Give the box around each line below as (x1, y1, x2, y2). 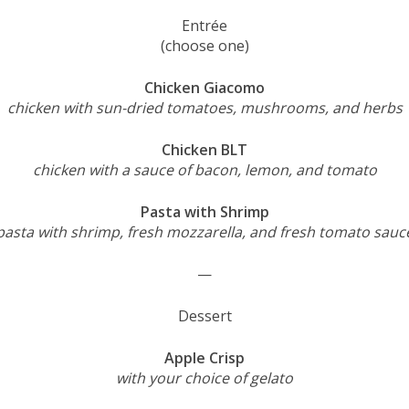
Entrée (182, 15, 227, 36)
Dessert (177, 305, 232, 326)
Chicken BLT (162, 139, 247, 160)
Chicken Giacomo (144, 77, 265, 98)
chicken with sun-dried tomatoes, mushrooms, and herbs (6, 97, 403, 118)
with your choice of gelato (116, 367, 293, 388)
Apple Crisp (164, 347, 245, 368)
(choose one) (160, 35, 249, 56)
